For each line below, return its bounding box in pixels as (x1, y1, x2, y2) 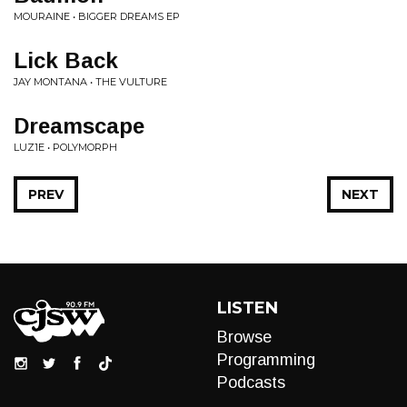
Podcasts (217, 373, 285, 392)
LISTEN (217, 298, 278, 318)
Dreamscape (14, 114, 144, 138)
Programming (217, 351, 315, 369)
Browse (217, 328, 272, 346)
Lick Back (14, 48, 118, 73)
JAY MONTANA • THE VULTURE (14, 75, 167, 88)
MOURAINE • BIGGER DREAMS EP (14, 10, 180, 23)
